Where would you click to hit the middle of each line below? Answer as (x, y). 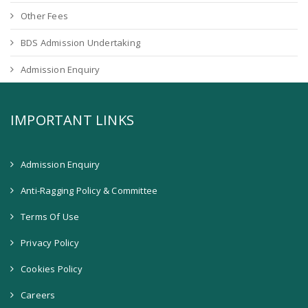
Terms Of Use (50, 217)
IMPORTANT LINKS (72, 120)
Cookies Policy (52, 269)
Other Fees (44, 16)
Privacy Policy (50, 243)
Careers (38, 295)
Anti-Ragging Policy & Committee (89, 190)
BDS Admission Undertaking (80, 43)
